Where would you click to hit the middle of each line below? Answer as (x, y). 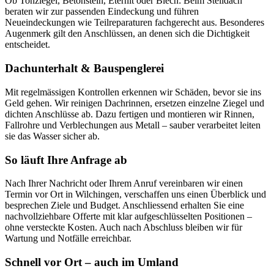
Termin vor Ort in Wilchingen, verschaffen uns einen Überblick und (135, 194)
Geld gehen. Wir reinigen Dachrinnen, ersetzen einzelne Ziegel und (135, 103)
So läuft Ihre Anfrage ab (66, 160)
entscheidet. (28, 45)
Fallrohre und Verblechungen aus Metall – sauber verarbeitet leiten (133, 125)
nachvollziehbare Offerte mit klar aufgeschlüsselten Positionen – (128, 217)
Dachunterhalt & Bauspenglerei (84, 68)
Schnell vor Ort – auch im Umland (92, 262)
